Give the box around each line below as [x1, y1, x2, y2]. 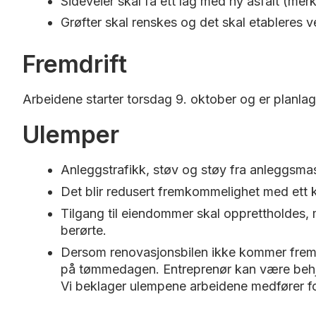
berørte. [61, 222, 107, 238]
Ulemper [23, 120, 126, 150]
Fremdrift [23, 49, 127, 79]
